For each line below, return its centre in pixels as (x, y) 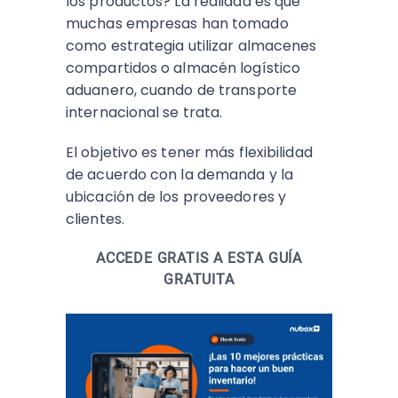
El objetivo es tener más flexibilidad (189, 152)
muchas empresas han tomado (177, 24)
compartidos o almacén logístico (183, 68)
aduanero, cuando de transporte (182, 90)
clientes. (95, 219)
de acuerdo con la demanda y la (180, 175)
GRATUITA (199, 279)
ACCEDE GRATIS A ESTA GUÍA (199, 258)
